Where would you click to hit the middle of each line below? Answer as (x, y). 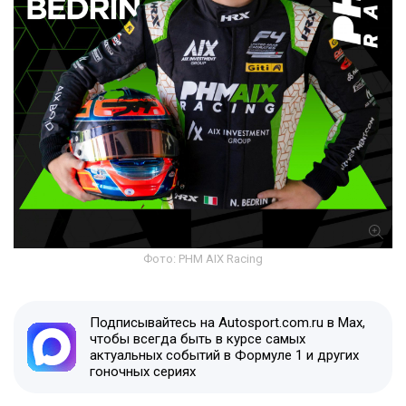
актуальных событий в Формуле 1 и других (224, 355)
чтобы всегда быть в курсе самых (198, 338)
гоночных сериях (143, 371)
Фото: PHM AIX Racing (203, 258)
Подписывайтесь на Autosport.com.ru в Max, (227, 322)
